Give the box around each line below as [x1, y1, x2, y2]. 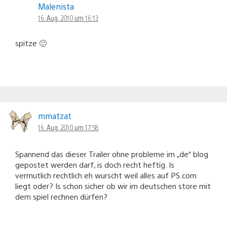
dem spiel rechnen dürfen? [15, 191, 107, 201]
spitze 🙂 [15, 37, 47, 48]
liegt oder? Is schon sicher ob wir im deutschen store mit [15, 180, 211, 191]
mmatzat [38, 110, 71, 121]
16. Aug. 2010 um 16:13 [38, 13, 98, 22]
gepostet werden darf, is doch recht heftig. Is [15, 159, 174, 169]
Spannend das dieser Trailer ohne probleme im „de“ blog [15, 148, 208, 159]
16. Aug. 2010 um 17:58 [38, 122, 99, 132]
